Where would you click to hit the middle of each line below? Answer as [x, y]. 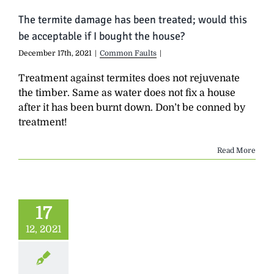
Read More [236, 150]
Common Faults [128, 53]
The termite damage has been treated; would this [133, 19]
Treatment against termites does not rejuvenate [129, 78]
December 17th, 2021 [55, 53]
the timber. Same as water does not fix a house [127, 93]
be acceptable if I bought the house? [102, 36]
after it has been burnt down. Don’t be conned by [132, 107]
